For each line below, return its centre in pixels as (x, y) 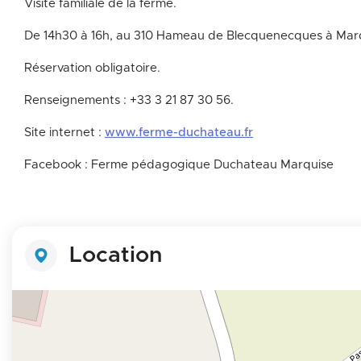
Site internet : (64, 133)
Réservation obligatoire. (94, 68)
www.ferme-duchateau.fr (179, 133)
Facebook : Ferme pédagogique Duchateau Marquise (179, 165)
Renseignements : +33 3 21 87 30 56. (129, 100)
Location (116, 255)
